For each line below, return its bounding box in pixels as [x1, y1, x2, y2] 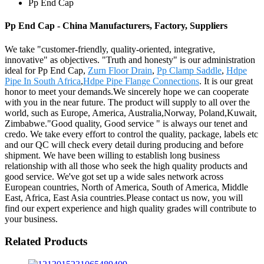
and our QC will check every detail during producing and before [5, 139, 243, 150]
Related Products [5, 235, 87, 248]
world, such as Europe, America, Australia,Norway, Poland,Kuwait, [5, 107, 257, 118]
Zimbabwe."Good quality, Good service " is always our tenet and [5, 118, 247, 128]
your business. [5, 213, 58, 224]
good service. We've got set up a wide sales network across [5, 171, 223, 181]
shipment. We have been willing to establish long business [5, 150, 220, 160]
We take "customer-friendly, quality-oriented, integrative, [5, 44, 215, 54]
